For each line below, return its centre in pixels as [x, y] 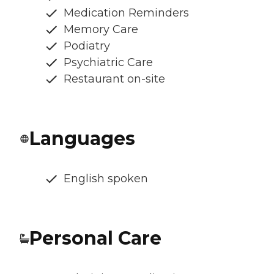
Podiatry [87, 46]
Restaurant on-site [114, 79]
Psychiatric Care [108, 62]
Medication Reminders [126, 13]
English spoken [106, 178]
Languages [82, 138]
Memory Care [101, 29]
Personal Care [95, 238]
